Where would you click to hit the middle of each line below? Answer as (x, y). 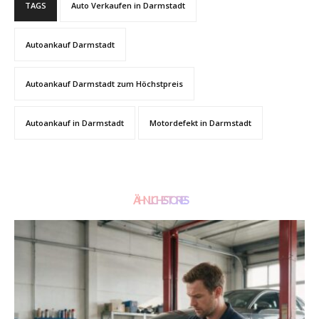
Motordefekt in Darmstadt (200, 123)
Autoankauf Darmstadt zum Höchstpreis (104, 84)
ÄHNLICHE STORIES (159, 200)
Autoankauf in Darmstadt (75, 123)
